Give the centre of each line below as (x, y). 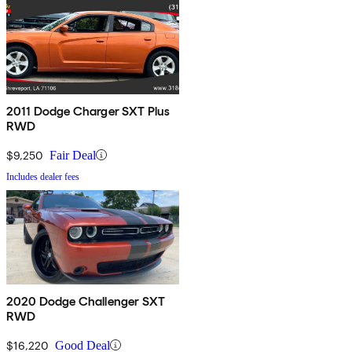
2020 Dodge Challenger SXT (86, 301)
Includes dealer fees (43, 176)
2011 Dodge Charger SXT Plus (88, 111)
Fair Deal (73, 155)
